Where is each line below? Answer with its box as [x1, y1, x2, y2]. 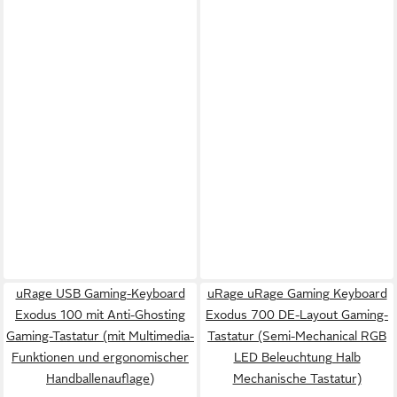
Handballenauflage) [46, 371, 154, 385]
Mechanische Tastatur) [232, 371, 362, 385]
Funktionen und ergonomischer [12, 350, 189, 364]
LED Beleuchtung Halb [233, 350, 361, 364]
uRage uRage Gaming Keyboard [206, 286, 387, 300]
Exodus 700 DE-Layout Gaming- [206, 307, 388, 322]
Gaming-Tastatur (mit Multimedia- [6, 329, 194, 343]
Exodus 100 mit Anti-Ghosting [15, 307, 185, 322]
